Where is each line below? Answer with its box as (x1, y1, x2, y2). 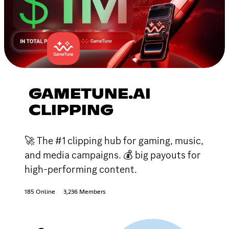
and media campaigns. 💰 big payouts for (25, 148, 201, 162)
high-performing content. (25, 162, 137, 176)
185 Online (25, 189, 55, 195)
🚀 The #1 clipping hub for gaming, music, (25, 133, 203, 147)
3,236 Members (63, 189, 105, 195)
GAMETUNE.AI (29, 87, 151, 102)
